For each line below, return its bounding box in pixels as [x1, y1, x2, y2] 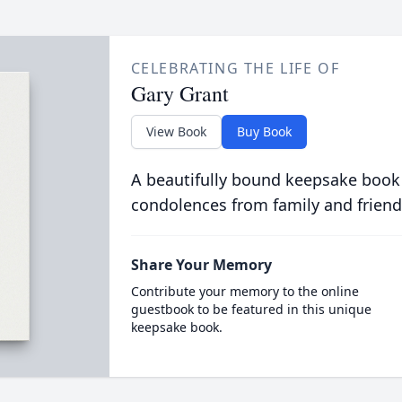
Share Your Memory [130, 255, 272, 275]
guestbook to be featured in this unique [130, 301, 371, 318]
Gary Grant [130, 79, 229, 108]
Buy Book [236, 123, 292, 140]
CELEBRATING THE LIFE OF [130, 58, 340, 78]
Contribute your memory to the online [130, 283, 359, 300]
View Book [145, 123, 206, 140]
